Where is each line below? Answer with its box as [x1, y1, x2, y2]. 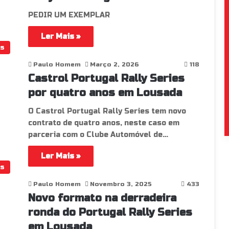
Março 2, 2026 [89, 61, 139, 68]
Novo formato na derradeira [28, 192, 176, 204]
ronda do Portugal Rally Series [28, 206, 192, 219]
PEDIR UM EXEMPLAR [28, 11, 110, 19]
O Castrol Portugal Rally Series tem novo [28, 107, 186, 116]
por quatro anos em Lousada [28, 86, 182, 99]
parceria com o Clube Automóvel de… [28, 130, 168, 139]
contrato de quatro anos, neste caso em [28, 119, 179, 127]
